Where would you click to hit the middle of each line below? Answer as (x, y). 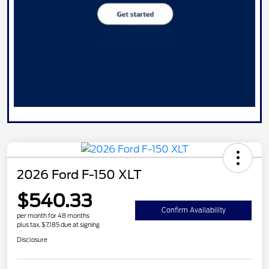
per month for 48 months (53, 216)
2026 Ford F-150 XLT (79, 175)
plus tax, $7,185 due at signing (58, 225)
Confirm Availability (193, 210)
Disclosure (32, 240)
